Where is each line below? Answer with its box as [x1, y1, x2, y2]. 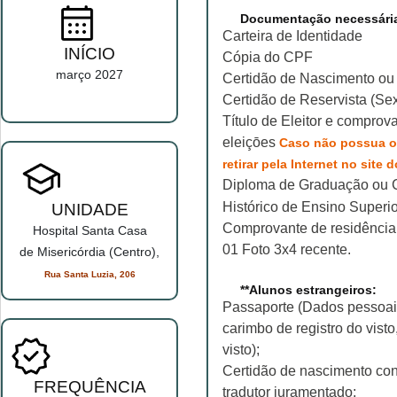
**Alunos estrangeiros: [240, 282, 377, 297]
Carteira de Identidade [222, 27, 362, 43]
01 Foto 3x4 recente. [222, 241, 351, 257]
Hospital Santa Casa [32, 223, 147, 237]
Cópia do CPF [222, 49, 313, 65]
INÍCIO [64, 44, 115, 63]
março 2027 [56, 67, 123, 82]
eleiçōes [222, 134, 279, 150]
